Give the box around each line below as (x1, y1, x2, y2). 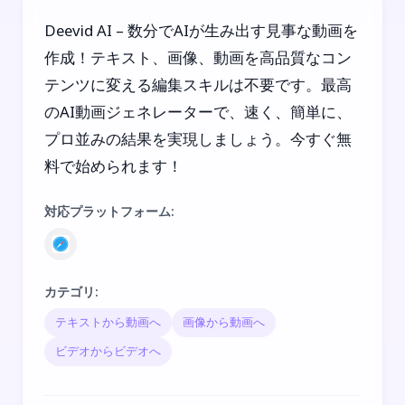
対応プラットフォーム (44, 202, 171, 220)
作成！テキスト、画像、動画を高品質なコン (44, 46, 352, 68)
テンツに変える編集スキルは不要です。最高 (44, 73, 352, 95)
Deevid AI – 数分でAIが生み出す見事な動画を (44, 19, 358, 41)
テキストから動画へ (55, 314, 161, 331)
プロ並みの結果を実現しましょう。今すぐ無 (44, 127, 352, 149)
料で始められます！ (44, 155, 183, 176)
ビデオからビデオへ (55, 343, 161, 360)
